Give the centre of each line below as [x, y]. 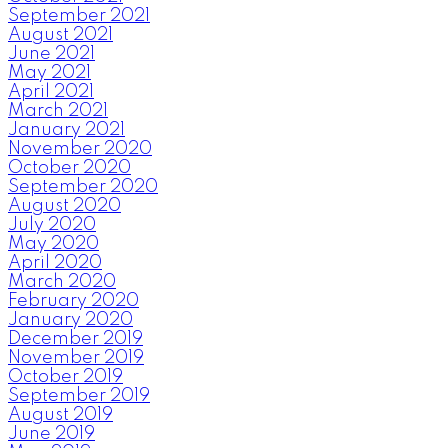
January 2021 [66, 129]
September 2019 [79, 395]
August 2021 [60, 34]
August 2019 [60, 414]
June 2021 [51, 53]
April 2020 [55, 262]
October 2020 [69, 167]
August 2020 [64, 205]
